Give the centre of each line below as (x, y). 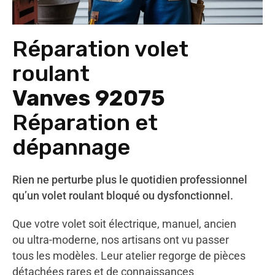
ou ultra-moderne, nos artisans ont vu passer (121, 240)
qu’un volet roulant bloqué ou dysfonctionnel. (123, 196)
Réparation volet (100, 49)
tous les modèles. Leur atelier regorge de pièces (129, 256)
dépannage (71, 147)
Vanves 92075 (89, 98)
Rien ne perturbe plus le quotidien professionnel (130, 180)
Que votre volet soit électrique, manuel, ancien (124, 224)
